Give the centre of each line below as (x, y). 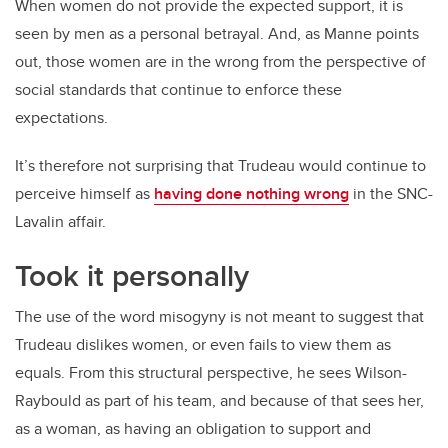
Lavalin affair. (60, 222)
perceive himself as (84, 194)
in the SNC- (391, 194)
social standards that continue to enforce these (178, 90)
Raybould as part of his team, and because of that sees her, (219, 401)
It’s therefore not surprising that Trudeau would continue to (220, 166)
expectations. (61, 118)
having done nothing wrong (251, 194)
